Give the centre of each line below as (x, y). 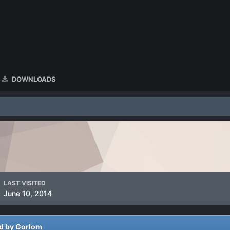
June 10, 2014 (28, 193)
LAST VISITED (25, 183)
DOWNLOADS (33, 79)
